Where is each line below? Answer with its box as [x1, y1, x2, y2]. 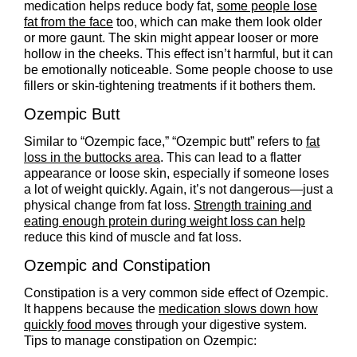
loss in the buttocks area [24, 150, 160, 164]
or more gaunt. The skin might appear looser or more [24, 30, 319, 45]
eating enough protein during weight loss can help [24, 214, 305, 228]
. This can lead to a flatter [160, 150, 301, 164]
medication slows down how [159, 301, 318, 316]
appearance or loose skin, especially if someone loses [24, 166, 329, 180]
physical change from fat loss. [24, 198, 194, 212]
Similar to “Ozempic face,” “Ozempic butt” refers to [24, 134, 306, 148]
